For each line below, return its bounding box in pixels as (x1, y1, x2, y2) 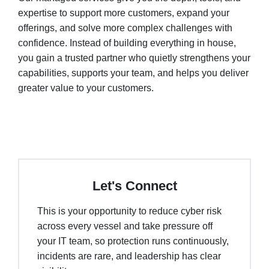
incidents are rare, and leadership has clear (37, 251, 221, 262)
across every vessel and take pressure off (37, 221, 213, 232)
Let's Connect (92, 178, 177, 194)
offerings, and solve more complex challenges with (18, 23, 232, 34)
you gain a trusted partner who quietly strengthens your (18, 53, 250, 64)
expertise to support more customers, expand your (18, 8, 229, 19)
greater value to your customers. (18, 83, 154, 94)
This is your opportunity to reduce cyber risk (37, 206, 222, 217)
